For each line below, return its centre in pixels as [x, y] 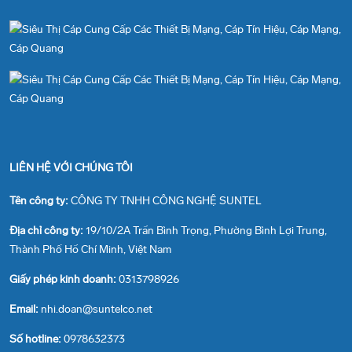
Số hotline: [37, 339]
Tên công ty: [40, 201]
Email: [25, 310]
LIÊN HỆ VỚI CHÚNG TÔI [71, 168]
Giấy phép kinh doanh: [64, 280]
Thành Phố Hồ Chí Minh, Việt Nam [90, 250]
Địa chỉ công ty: [48, 231]
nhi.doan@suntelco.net [97, 310]
